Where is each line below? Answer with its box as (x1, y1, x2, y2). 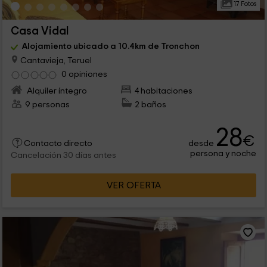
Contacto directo (23, 139, 92, 148)
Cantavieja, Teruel (18, 55, 92, 65)
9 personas (24, 100, 70, 109)
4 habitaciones (135, 86, 193, 95)
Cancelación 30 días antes (10, 151, 116, 160)
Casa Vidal (10, 25, 69, 37)
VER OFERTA (106, 180, 161, 190)
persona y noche (190, 148, 257, 158)
